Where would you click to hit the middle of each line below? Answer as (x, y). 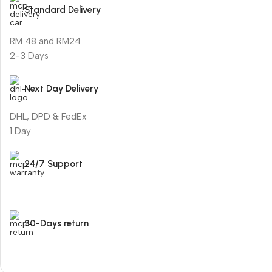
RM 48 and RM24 (45, 42)
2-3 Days (29, 56)
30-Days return (56, 223)
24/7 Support (53, 164)
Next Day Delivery (61, 89)
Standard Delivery (63, 10)
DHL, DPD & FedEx (48, 116)
